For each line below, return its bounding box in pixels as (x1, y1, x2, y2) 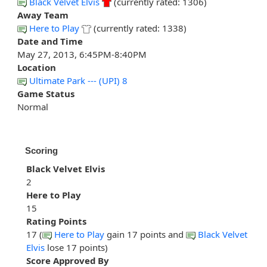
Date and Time (17, 35, 83, 48)
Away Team (17, 9, 69, 21)
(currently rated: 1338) (91, 22, 187, 35)
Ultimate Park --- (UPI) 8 (29, 74, 128, 87)
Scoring (25, 145, 58, 156)
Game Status (17, 88, 74, 100)
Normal (17, 101, 48, 113)
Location (17, 61, 56, 74)
